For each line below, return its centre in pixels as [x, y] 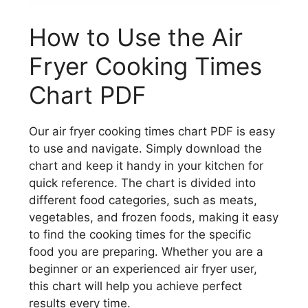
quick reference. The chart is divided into [142, 183]
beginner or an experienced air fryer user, [143, 268]
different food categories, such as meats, [143, 200]
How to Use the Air [136, 37]
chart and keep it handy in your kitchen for [146, 165]
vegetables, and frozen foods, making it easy [154, 217]
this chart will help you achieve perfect [135, 286]
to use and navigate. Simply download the [145, 148]
